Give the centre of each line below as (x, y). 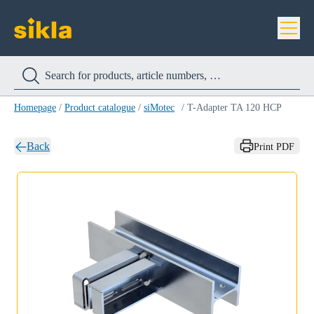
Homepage (35, 108)
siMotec (159, 108)
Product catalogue (100, 108)
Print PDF (274, 147)
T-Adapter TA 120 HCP (234, 108)
